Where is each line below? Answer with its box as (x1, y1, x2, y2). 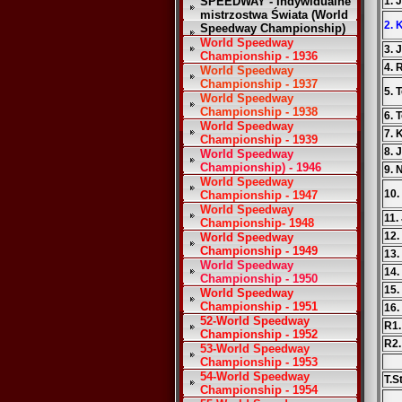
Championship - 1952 (200, 328, 318, 341)
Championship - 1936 (200, 49, 318, 63)
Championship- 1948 (200, 216, 314, 230)
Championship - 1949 (200, 244, 318, 258)
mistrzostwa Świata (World (200, 8, 348, 22)
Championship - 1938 (200, 105, 318, 118)
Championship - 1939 (200, 133, 318, 146)
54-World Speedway (200, 370, 310, 383)
